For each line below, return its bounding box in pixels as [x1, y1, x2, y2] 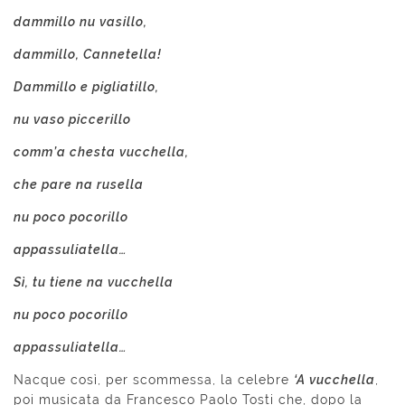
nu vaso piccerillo [14, 112, 131, 127]
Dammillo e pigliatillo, [14, 80, 159, 95]
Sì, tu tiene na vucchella [14, 275, 174, 290]
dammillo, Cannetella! [14, 47, 162, 62]
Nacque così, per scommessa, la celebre [14, 372, 294, 388]
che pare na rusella [14, 177, 144, 193]
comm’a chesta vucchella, [14, 145, 189, 160]
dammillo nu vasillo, [14, 14, 147, 30]
